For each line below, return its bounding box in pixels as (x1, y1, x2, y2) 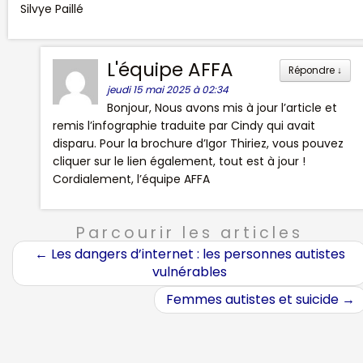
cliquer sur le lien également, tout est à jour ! (53, 152, 305, 169)
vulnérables (152, 262, 227, 281)
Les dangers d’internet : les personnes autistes (47, 244, 345, 263)
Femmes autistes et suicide (166, 289, 342, 309)
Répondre (288, 63, 337, 77)
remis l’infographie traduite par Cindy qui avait (53, 117, 315, 134)
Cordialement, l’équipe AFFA (53, 170, 210, 187)
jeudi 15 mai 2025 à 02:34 (106, 82, 228, 96)
